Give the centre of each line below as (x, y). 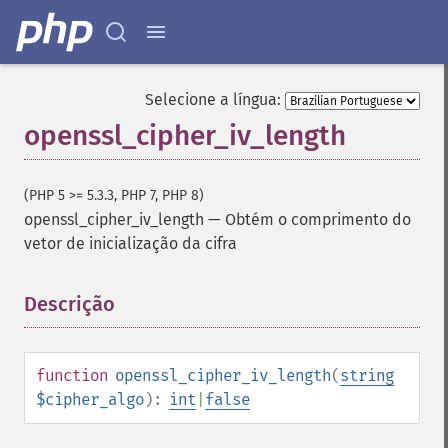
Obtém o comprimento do (318, 219)
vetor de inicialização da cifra (130, 243)
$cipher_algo (90, 399)
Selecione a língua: (213, 99)
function (72, 375)
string (367, 375)
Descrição (69, 304)
